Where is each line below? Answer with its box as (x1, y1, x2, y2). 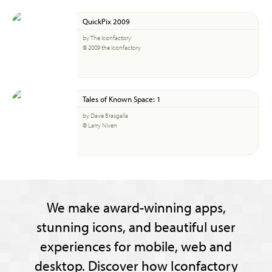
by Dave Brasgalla (83, 111, 128, 120)
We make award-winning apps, (46, 199, 226, 216)
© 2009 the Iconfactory (83, 43, 141, 52)
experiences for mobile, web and (40, 237, 232, 255)
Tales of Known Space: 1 (83, 93, 161, 104)
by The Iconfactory (83, 33, 131, 42)
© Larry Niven (83, 121, 117, 129)
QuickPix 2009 (83, 16, 130, 26)
